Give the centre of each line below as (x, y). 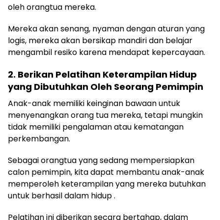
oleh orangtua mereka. (52, 7)
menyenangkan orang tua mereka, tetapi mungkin (105, 115)
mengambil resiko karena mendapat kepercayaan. (107, 52)
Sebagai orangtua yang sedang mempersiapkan (101, 160)
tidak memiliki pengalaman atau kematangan (96, 127)
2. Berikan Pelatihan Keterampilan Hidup (102, 74)
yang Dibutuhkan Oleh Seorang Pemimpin (106, 87)
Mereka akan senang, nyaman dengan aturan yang (106, 29)
